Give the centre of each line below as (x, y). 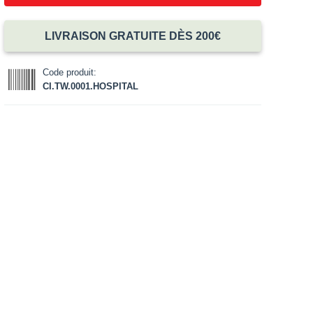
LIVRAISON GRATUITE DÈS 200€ (133, 36)
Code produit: (69, 72)
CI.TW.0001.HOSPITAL (90, 86)
